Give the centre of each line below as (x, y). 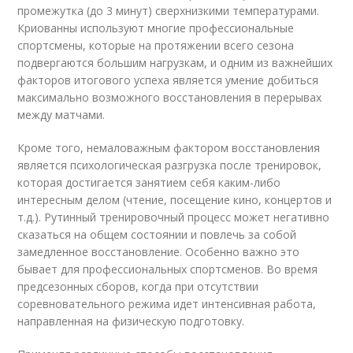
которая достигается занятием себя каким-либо (149, 182)
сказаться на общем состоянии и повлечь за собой (157, 234)
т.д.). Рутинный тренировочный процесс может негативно (174, 217)
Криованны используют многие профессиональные (156, 28)
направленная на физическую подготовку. (131, 321)
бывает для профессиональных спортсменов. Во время (168, 269)
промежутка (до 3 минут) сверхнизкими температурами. (169, 10)
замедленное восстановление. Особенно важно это (159, 251)
